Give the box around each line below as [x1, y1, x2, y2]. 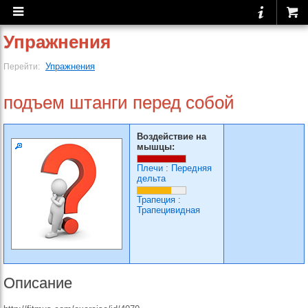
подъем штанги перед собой [3, 92, 234, 113]
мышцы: [137, 142, 175, 152]
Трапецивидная [137, 205, 200, 215]
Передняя [171, 163, 212, 173]
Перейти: [3, 62, 42, 71]
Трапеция [137, 195, 175, 205]
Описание [3, 274, 72, 291]
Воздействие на [137, 131, 206, 142]
